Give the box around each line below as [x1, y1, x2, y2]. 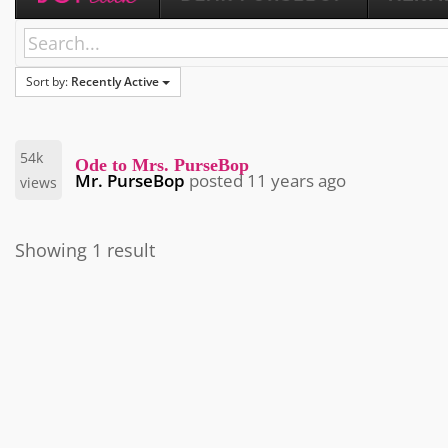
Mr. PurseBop [75, 169, 185, 193]
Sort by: [26, 73, 71, 91]
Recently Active [71, 73, 159, 91]
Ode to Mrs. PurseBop [75, 155, 249, 176]
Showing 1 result [15, 238, 155, 263]
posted [185, 169, 247, 193]
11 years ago [247, 169, 346, 193]
